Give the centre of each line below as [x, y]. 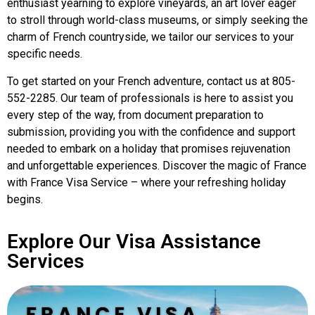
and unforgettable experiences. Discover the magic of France [157, 165]
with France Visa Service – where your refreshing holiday [147, 182]
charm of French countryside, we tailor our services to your [150, 37]
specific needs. [45, 54]
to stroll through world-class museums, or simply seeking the [157, 20]
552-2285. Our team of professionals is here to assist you [150, 98]
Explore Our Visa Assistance [134, 242]
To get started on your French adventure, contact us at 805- [151, 81]
